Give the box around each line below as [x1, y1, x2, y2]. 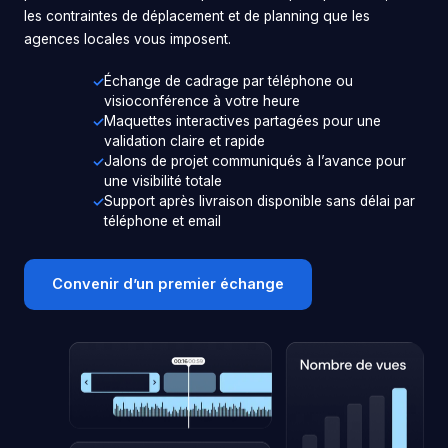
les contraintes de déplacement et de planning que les [24, 7, 370, 24]
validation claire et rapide [104, 132, 265, 149]
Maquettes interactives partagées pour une [104, 112, 381, 129]
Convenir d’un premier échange [52, 274, 284, 293]
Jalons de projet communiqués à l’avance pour [104, 152, 406, 169]
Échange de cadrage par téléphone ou [104, 72, 353, 89]
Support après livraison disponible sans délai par [104, 192, 415, 209]
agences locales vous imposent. [24, 30, 231, 47]
